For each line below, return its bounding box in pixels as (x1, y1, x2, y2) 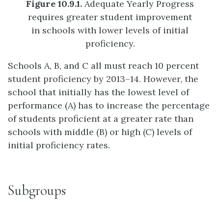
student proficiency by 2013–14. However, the (8, 73, 198, 85)
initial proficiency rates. (8, 139, 110, 151)
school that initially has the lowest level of (8, 86, 189, 98)
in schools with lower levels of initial (31, 25, 189, 36)
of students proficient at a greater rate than (8, 113, 193, 125)
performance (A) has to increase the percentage (8, 100, 210, 111)
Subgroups (8, 181, 66, 199)
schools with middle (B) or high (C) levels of (8, 126, 192, 138)
